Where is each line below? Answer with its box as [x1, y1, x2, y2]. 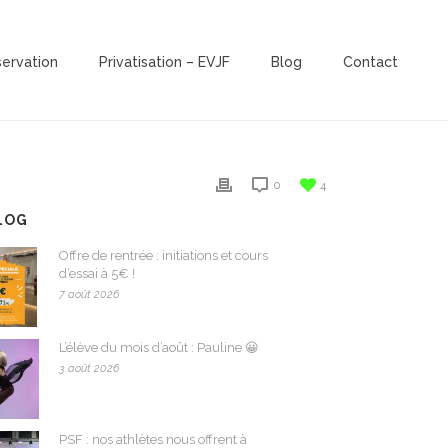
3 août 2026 [59, 362, 120, 375]
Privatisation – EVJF [99, 54, 230, 70]
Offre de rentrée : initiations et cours [59, 248, 269, 263]
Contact [343, 54, 398, 70]
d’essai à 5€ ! [59, 266, 136, 281]
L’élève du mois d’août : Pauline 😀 [59, 340, 260, 355]
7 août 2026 [59, 288, 120, 301]
